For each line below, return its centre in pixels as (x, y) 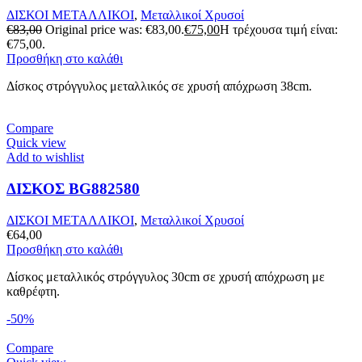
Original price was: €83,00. (115, 30)
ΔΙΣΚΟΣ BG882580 (73, 189)
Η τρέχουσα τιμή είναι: (279, 30)
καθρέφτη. (33, 291)
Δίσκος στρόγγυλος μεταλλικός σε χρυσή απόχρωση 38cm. (159, 86)
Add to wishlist (45, 158)
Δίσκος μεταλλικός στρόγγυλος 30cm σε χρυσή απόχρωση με (166, 276)
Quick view (36, 143)
